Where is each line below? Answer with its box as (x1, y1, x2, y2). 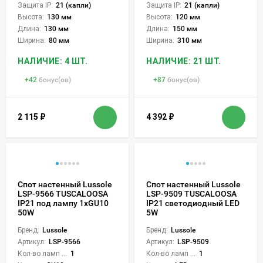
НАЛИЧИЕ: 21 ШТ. (146, 56, 221, 66)
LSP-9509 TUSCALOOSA (146, 188, 237, 198)
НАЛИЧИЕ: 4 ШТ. (18, 56, 87, 66)
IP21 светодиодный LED (146, 198, 240, 208)
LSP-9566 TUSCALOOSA (18, 188, 108, 198)
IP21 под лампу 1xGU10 (18, 198, 109, 208)
